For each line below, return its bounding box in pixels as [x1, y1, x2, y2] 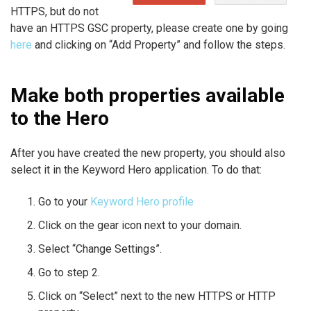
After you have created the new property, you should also [10, 146, 285, 160]
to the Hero [10, 106, 109, 130]
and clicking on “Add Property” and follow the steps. [32, 37, 285, 51]
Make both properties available [10, 83, 285, 107]
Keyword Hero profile [90, 194, 194, 208]
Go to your [38, 194, 90, 208]
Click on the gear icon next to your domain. [38, 218, 242, 232]
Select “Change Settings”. [38, 242, 162, 255]
